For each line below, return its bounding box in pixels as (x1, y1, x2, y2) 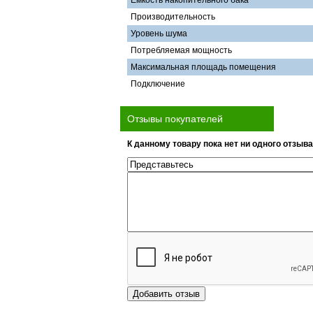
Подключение (131, 79, 185, 89)
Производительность (131, 12, 215, 22)
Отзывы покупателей (127, 113, 223, 124)
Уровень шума (131, 29, 187, 38)
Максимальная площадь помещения (131, 62, 276, 72)
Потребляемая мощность (131, 45, 232, 55)
